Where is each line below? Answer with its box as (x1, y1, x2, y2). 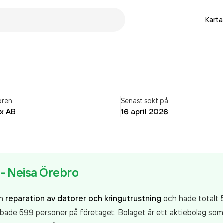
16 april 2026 (121, 107, 169, 116)
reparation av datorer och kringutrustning (5, 193, 161, 203)
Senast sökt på (121, 96, 169, 105)
